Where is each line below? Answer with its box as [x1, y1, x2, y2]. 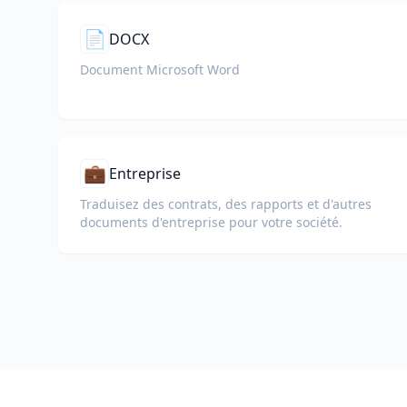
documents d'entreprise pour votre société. [80, 213, 342, 231]
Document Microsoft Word [80, 61, 240, 78]
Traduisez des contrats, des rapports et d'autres [80, 195, 372, 213]
